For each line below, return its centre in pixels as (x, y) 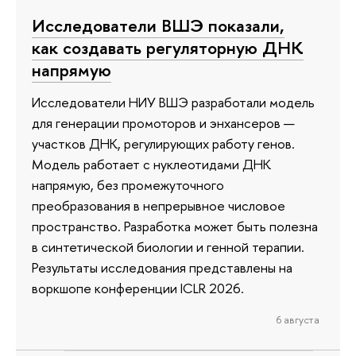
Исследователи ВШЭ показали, (158, 26)
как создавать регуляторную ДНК (168, 48)
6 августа (298, 319)
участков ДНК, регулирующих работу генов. (163, 143)
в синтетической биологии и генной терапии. (168, 246)
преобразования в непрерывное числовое (159, 205)
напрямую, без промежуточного (128, 184)
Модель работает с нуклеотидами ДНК (151, 164)
